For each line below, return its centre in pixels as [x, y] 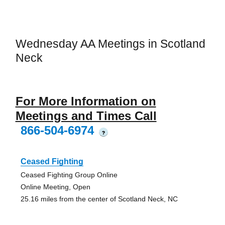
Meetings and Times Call [86, 116]
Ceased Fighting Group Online [69, 175]
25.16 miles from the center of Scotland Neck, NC [99, 199]
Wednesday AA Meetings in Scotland [110, 43]
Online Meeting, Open [55, 187]
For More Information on [86, 101]
